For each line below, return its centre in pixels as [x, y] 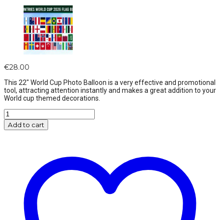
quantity [18, 157]
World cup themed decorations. [52, 98]
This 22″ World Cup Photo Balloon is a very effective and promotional [110, 83]
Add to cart [26, 125]
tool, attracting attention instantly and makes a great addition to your [110, 91]
